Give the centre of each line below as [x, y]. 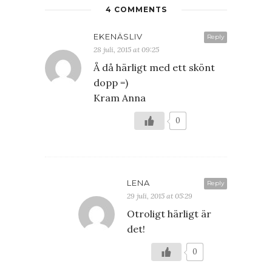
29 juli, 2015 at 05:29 [160, 195]
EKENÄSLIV [118, 36]
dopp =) [111, 82]
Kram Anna [120, 97]
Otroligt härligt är [169, 213]
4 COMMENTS [136, 9]
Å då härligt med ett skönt [154, 67]
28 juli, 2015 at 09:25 [126, 49]
